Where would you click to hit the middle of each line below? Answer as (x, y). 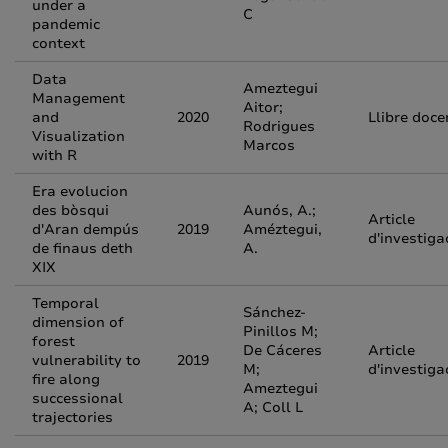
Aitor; (263, 107)
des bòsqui (70, 210)
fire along (66, 379)
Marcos (269, 145)
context (58, 43)
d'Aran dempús (85, 229)
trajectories (72, 417)
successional (77, 398)
